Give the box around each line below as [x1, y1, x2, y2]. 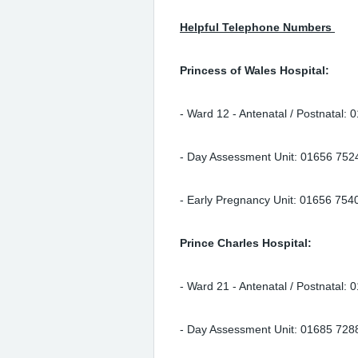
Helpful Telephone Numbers [180, 21, 335, 34]
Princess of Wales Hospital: [180, 64, 329, 77]
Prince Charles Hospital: [180, 237, 312, 249]
